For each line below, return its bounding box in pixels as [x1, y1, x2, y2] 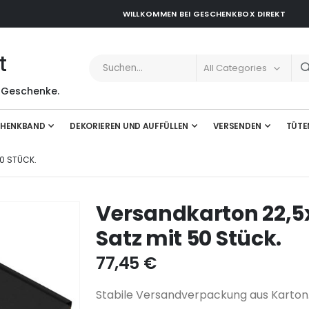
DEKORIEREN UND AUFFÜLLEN [70, 120, 188, 132]
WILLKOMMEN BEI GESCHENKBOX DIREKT [122, 8, 286, 19]
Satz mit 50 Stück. [96, 224, 282, 253]
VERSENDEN [212, 120, 261, 132]
